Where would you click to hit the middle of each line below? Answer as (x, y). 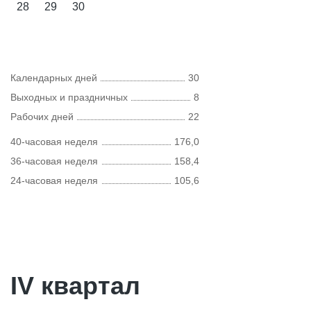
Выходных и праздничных (69, 97)
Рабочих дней (42, 117)
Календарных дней (54, 78)
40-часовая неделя (54, 142)
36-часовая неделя (54, 161)
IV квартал (75, 286)
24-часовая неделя (54, 180)
